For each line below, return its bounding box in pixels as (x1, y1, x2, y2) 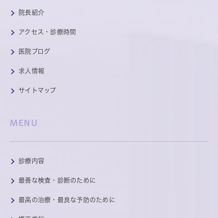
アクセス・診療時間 (18, 29, 76, 36)
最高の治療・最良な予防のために (18, 197, 115, 203)
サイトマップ (18, 87, 56, 94)
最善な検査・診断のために (18, 177, 96, 184)
